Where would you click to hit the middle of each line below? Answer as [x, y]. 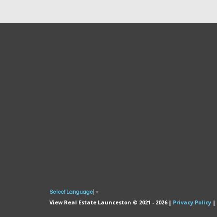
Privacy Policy [192, 202]
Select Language [71, 192]
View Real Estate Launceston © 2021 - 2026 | [111, 202]
